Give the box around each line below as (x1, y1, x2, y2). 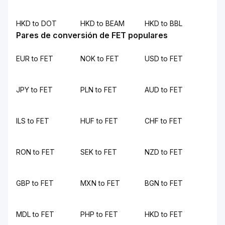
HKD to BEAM (80, 19, 125, 28)
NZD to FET (145, 148, 183, 156)
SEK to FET (80, 148, 117, 156)
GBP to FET (16, 179, 54, 187)
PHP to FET (80, 210, 118, 218)
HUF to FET (80, 117, 118, 125)
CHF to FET (145, 117, 182, 125)
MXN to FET (80, 179, 120, 187)
